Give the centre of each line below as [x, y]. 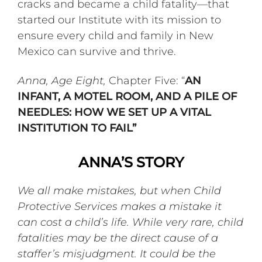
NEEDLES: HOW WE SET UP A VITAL [115, 112]
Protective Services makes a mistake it [120, 206]
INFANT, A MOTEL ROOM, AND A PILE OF [127, 96]
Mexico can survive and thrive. [97, 51]
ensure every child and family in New [116, 35]
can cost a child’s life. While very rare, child [131, 222]
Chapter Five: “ [146, 80]
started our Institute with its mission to [120, 20]
